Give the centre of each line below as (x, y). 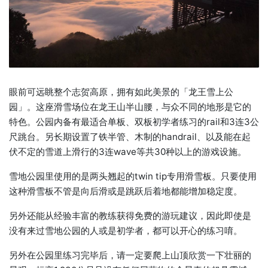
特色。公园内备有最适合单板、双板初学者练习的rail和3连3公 (134, 122)
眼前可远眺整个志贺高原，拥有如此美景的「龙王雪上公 (121, 92)
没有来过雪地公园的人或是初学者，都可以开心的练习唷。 (126, 231)
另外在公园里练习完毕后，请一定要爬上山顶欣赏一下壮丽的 (130, 255)
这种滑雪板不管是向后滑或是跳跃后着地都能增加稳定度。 (126, 191)
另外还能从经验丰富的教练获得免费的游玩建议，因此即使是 (130, 216)
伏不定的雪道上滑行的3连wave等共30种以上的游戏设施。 (128, 152)
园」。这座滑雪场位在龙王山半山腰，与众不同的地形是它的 (130, 107)
